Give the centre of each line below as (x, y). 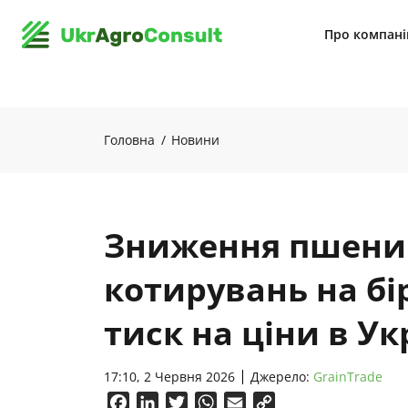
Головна (129, 140)
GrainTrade (348, 377)
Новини (195, 140)
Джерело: (282, 377)
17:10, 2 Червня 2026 (169, 377)
